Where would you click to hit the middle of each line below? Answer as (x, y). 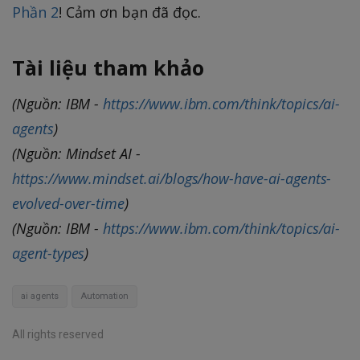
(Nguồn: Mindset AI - (76, 153)
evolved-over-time (69, 203)
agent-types (49, 253)
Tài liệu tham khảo (108, 67)
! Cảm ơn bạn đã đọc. (129, 12)
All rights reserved (58, 334)
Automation (104, 296)
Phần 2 (35, 12)
